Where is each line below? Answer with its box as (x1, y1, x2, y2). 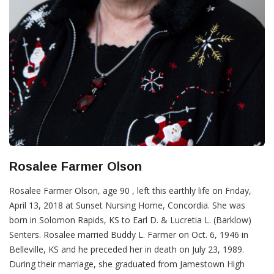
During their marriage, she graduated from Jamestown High (9, 258, 245, 270)
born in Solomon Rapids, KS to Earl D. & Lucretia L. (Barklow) (9, 214, 251, 226)
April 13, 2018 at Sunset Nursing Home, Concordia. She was (9, 199, 245, 212)
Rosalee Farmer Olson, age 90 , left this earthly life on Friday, (9, 185, 251, 197)
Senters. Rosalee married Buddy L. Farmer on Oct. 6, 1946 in (9, 229, 248, 241)
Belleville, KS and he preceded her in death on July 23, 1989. (9, 243, 244, 256)
